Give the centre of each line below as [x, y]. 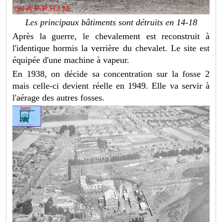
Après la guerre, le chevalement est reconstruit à [111, 36]
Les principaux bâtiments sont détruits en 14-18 [111, 23]
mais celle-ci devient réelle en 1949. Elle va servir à [111, 86]
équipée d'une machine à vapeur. [71, 60]
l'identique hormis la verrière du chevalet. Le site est [111, 48]
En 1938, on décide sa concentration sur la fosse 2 [111, 74]
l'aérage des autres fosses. [59, 98]
